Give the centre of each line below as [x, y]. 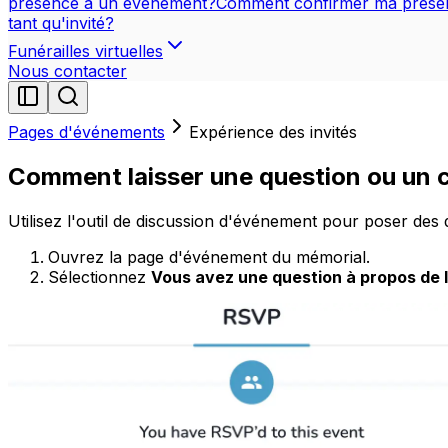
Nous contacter [67, 71]
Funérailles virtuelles [85, 51]
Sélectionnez [99, 276]
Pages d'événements [86, 132]
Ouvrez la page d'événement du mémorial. [209, 256]
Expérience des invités [273, 132]
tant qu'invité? [61, 23]
